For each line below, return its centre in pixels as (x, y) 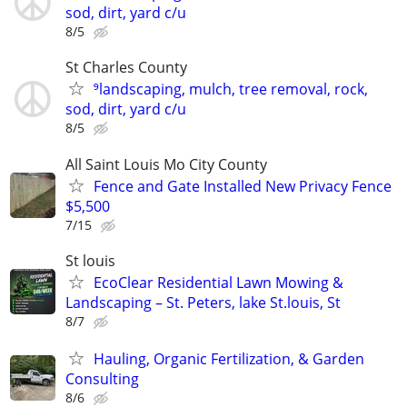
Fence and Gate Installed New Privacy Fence (243, 186)
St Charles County (126, 68)
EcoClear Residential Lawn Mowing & (218, 282)
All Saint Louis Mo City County (166, 164)
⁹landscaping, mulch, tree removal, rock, (231, 89)
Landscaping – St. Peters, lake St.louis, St (203, 302)
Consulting (102, 378)
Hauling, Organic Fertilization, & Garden (229, 358)
